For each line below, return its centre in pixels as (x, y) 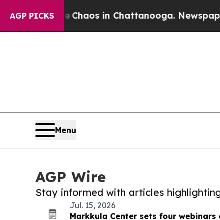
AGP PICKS (32, 16)
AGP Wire (70, 177)
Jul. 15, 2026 (93, 205)
